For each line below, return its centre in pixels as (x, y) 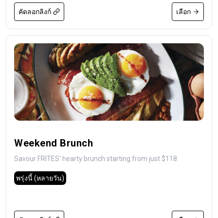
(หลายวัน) (49, 178)
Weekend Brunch (54, 143)
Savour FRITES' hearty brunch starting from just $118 (96, 159)
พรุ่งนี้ (24, 178)
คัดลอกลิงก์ (35, 12)
